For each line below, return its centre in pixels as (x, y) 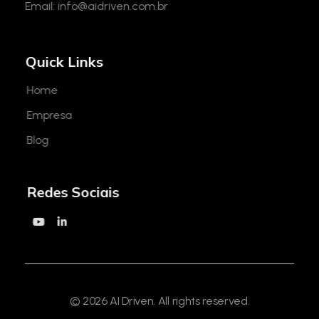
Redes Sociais (72, 192)
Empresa (48, 115)
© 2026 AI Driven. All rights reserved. (159, 300)
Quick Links (64, 61)
